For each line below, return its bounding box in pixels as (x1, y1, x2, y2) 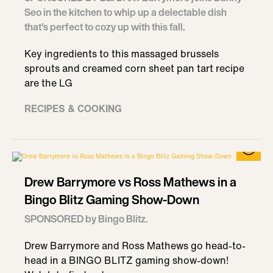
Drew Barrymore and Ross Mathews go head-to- (24, 238, 246, 253)
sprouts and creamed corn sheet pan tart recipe (24, 61, 244, 76)
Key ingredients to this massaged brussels (24, 46, 219, 61)
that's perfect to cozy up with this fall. (24, 19, 185, 34)
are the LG (24, 76, 73, 90)
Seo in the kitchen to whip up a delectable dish (24, 5, 227, 19)
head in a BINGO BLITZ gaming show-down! (24, 253, 229, 268)
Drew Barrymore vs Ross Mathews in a (24, 173, 236, 191)
